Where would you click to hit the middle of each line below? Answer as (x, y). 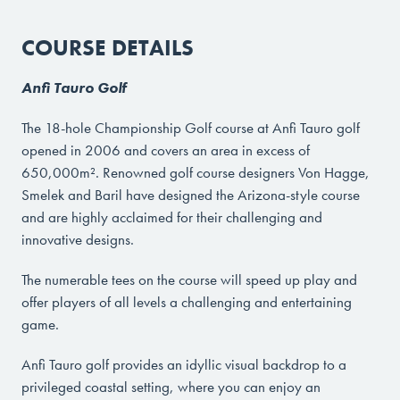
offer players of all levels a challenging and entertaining (187, 301)
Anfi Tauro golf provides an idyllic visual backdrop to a (184, 364)
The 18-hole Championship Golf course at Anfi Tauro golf (191, 127)
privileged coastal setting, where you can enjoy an (171, 386)
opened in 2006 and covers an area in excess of (166, 150)
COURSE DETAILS (108, 47)
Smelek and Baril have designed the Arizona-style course (191, 194)
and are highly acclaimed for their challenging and (172, 217)
